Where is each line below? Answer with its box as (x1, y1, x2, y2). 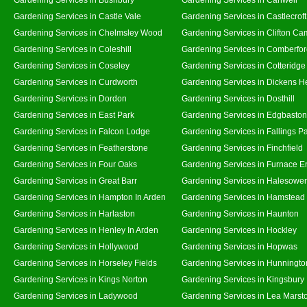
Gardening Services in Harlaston (14, 209, 135, 218)
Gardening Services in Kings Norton (14, 275, 147, 284)
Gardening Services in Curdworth (14, 77, 138, 86)
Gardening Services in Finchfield (182, 143, 303, 152)
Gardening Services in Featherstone (14, 143, 148, 152)
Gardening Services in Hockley (182, 225, 297, 234)
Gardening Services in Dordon (14, 94, 127, 103)
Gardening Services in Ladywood (14, 291, 138, 300)
